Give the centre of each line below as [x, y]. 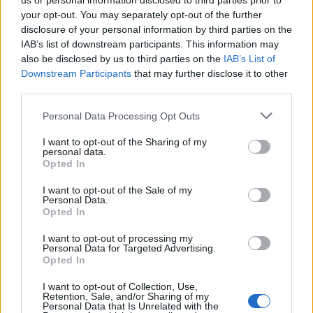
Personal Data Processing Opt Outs [121, 116]
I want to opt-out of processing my [118, 238]
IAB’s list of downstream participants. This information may [150, 44]
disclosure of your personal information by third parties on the [156, 29]
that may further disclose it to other [210, 73]
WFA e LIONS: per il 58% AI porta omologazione [139, 211]
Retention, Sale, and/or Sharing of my [126, 296]
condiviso [36, 238]
